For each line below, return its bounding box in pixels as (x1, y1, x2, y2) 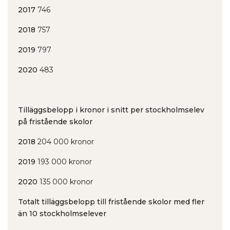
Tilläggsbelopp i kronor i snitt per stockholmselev (18, 105, 204, 114)
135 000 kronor (37, 177, 93, 186)
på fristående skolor (18, 117, 92, 126)
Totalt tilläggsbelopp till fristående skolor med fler (18, 197, 204, 206)
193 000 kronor (35, 157, 92, 166)
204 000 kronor (35, 137, 94, 146)
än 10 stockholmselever (18, 209, 106, 218)
